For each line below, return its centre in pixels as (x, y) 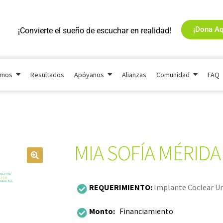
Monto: (105, 211)
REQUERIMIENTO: (122, 187)
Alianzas (134, 75)
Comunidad (173, 75)
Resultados (47, 75)
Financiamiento (147, 211)
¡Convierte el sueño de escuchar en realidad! (94, 30)
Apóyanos (89, 75)
